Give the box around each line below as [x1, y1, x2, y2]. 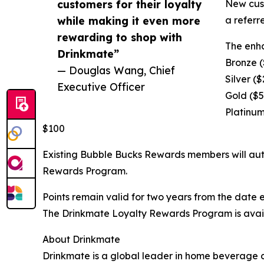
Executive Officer [57, 80, 145, 94]
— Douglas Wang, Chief [57, 64, 175, 77]
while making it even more [57, 14, 200, 28]
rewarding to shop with [57, 31, 182, 44]
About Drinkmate [42, 233, 120, 246]
